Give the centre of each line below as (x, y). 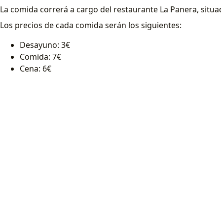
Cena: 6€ (36, 69)
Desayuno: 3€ (45, 45)
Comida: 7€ (40, 57)
